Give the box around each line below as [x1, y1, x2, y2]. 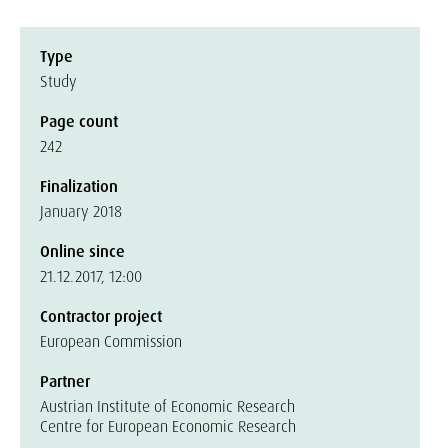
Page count [40, 111, 118, 132]
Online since [40, 241, 125, 262]
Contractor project [40, 306, 162, 327]
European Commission [40, 331, 182, 352]
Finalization [40, 176, 118, 197]
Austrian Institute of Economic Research [40, 396, 295, 417]
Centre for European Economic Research [40, 416, 296, 437]
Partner [40, 371, 90, 392]
